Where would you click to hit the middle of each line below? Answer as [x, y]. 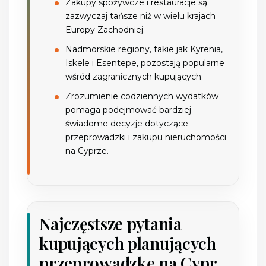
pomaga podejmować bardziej [129, 110]
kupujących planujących [128, 243]
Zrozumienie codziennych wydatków [142, 96]
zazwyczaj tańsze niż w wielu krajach [141, 16]
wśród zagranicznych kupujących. [134, 76]
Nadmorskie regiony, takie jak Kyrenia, [144, 49]
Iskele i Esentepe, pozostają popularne [145, 63]
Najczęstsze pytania [110, 223]
